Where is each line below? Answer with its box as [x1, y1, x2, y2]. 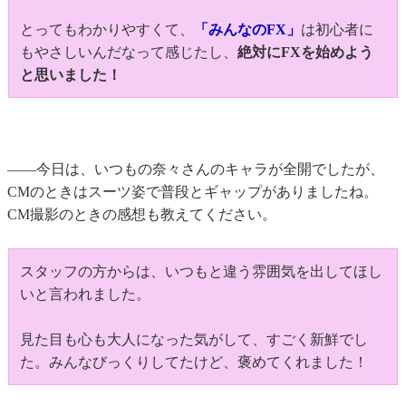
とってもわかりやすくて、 [20, 22, 194, 38]
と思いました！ [20, 67, 121, 83]
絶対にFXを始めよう [237, 44, 373, 61]
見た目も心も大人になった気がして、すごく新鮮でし [20, 332, 368, 348]
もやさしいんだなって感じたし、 [20, 44, 237, 61]
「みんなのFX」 [194, 22, 301, 38]
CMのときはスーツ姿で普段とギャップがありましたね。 [7, 184, 378, 200]
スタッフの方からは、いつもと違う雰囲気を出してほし [20, 264, 382, 280]
